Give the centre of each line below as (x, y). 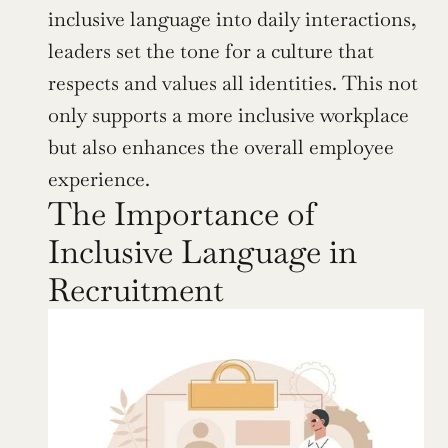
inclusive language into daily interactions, (232, 19)
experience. (99, 179)
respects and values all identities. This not (233, 83)
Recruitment (136, 290)
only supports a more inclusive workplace (228, 115)
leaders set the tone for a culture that (211, 51)
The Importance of (182, 214)
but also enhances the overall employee (221, 147)
